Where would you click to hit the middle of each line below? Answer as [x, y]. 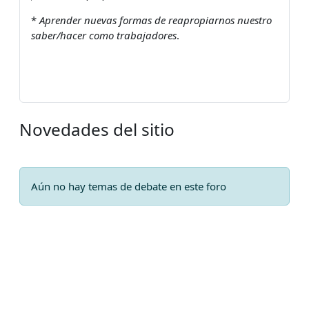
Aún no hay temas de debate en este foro [129, 186]
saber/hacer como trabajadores [104, 35]
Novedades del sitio [97, 129]
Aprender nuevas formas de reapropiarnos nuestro [156, 20]
